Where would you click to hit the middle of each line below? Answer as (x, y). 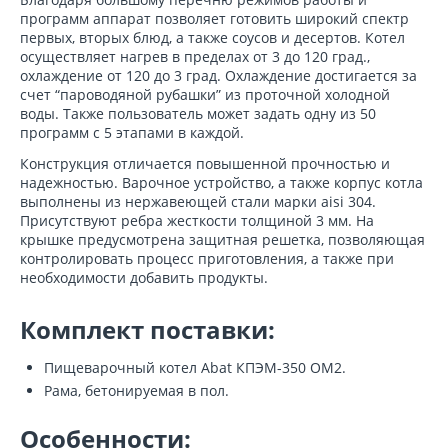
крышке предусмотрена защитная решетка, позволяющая (222, 240)
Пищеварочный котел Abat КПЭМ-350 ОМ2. (195, 368)
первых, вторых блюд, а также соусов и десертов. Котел (212, 38)
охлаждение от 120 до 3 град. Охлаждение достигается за (218, 76)
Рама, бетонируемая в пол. (136, 391)
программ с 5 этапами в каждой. (132, 133)
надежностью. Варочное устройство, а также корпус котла (221, 183)
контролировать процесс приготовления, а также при (207, 259)
